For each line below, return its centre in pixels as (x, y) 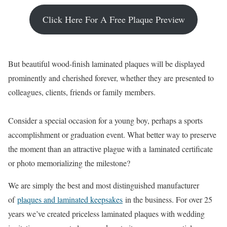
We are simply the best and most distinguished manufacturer (104, 185)
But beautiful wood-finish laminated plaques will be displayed (106, 64)
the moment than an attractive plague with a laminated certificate (110, 149)
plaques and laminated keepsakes (70, 199)
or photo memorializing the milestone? (69, 163)
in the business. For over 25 (167, 199)
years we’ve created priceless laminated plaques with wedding (106, 214)
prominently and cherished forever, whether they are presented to (111, 78)
